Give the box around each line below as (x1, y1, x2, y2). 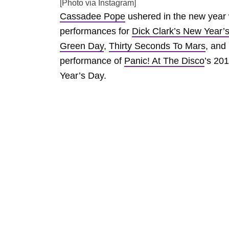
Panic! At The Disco (124, 56, 204, 66)
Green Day (60, 41, 104, 51)
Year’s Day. (60, 71, 106, 81)
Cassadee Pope (60, 11, 125, 21)
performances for (60, 26, 132, 36)
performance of (60, 56, 124, 66)
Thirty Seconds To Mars (109, 41, 205, 51)
